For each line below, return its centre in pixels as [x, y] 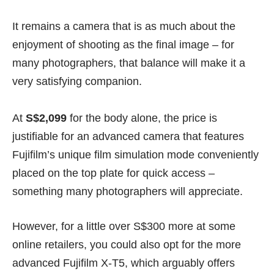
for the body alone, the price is [142, 118]
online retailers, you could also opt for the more [127, 244]
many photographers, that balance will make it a [129, 63]
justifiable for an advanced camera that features [128, 136]
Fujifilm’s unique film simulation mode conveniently [135, 154]
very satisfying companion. [77, 81]
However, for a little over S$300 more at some [124, 226]
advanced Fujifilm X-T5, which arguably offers [124, 263]
